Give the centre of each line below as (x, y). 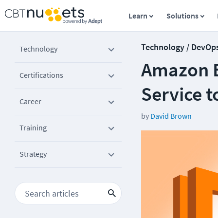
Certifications (41, 75)
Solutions (182, 16)
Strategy (33, 154)
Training (33, 127)
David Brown (171, 116)
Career (30, 101)
